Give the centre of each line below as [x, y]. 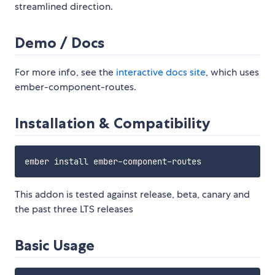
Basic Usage [55, 246]
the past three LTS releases [74, 209]
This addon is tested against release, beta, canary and [132, 195]
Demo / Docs [60, 43]
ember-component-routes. [76, 87]
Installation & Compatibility [113, 123]
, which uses [232, 72]
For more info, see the [65, 72]
